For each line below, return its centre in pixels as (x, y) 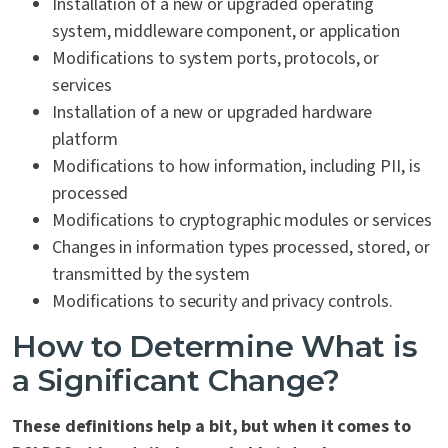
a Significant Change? (176, 381)
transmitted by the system (151, 275)
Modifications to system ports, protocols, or (216, 59)
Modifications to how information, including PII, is (236, 167)
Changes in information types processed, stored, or (241, 248)
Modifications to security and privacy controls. (222, 302)
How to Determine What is (215, 347)
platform (85, 140)
